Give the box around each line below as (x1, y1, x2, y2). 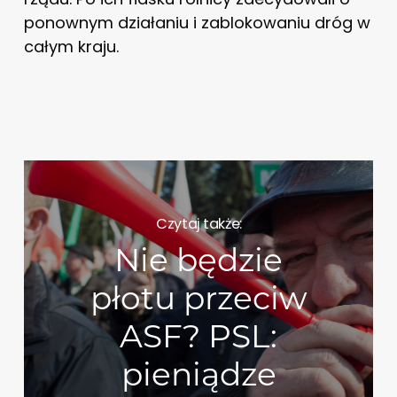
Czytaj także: (156, 213, 242, 234)
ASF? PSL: (120, 316, 278, 356)
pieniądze (121, 354, 276, 394)
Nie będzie (114, 240, 284, 280)
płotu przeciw (90, 278, 307, 318)
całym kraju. (23, 35, 119, 58)
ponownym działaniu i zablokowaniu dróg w (23, 11, 370, 34)
